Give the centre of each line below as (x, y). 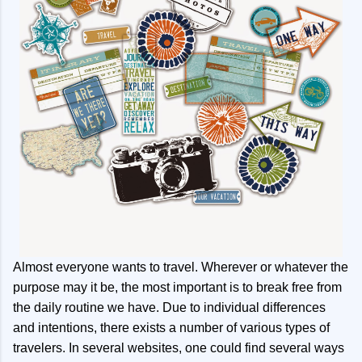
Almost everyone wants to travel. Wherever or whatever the (181, 267)
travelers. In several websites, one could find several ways (179, 348)
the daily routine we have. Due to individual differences (169, 308)
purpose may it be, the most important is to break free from (177, 288)
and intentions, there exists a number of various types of (171, 328)
